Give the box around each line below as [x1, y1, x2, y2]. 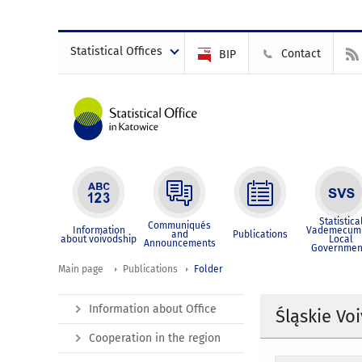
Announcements [143, 238, 216, 249]
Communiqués [148, 220, 211, 231]
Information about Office [89, 302, 217, 316]
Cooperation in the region [89, 331, 221, 345]
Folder [194, 263, 223, 275]
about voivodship [61, 234, 137, 245]
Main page [58, 263, 103, 275]
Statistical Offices [70, 44, 162, 58]
